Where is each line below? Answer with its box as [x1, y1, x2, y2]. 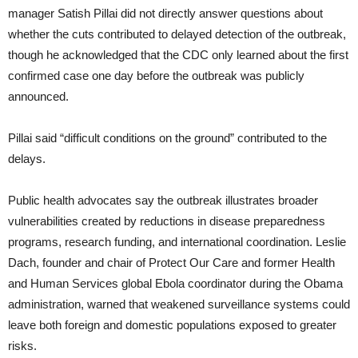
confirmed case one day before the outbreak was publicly [8, 69, 304, 83]
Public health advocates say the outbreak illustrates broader [8, 193, 318, 208]
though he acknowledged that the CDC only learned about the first [8, 48, 348, 62]
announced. [8, 89, 69, 104]
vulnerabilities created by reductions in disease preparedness [8, 214, 325, 229]
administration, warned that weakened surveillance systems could [8, 297, 350, 312]
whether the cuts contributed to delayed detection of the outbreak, [8, 27, 346, 42]
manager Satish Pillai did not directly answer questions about [8, 6, 323, 21]
